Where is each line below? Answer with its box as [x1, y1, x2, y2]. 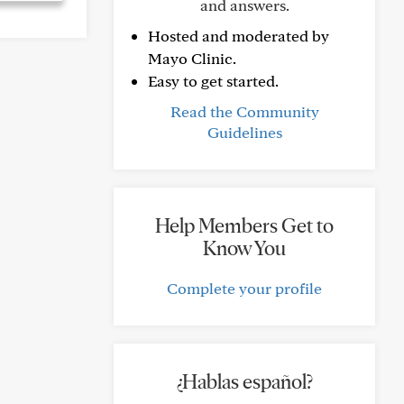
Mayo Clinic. [148, 49, 236, 68]
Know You [203, 235, 286, 261]
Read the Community [170, 102, 319, 121]
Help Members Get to [155, 213, 334, 238]
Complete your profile [167, 279, 322, 298]
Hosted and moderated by [148, 26, 329, 45]
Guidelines [207, 123, 282, 142]
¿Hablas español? [176, 369, 313, 394]
